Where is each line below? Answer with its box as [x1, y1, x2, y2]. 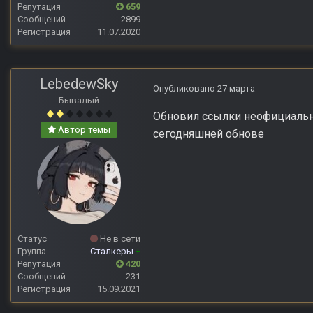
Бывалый [59, 95, 99, 106]
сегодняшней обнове [153, 127, 264, 141]
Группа [17, 246, 46, 257]
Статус [17, 233, 47, 245]
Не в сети [98, 233, 140, 245]
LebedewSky [40, 75, 118, 93]
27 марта [217, 83, 255, 94]
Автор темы [56, 124, 110, 136]
